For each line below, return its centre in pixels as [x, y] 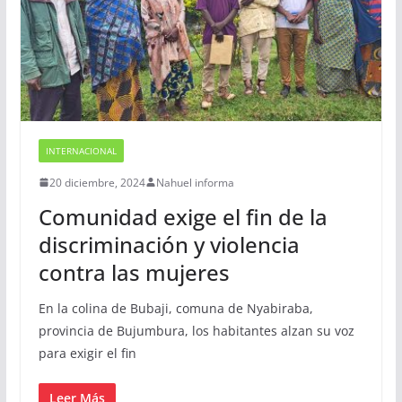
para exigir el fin [87, 353]
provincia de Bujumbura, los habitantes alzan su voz [196, 330]
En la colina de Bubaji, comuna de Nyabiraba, [175, 308]
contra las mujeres [134, 272]
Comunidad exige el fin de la [183, 216]
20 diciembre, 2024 [97, 182]
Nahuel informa [195, 182]
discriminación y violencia [169, 244]
